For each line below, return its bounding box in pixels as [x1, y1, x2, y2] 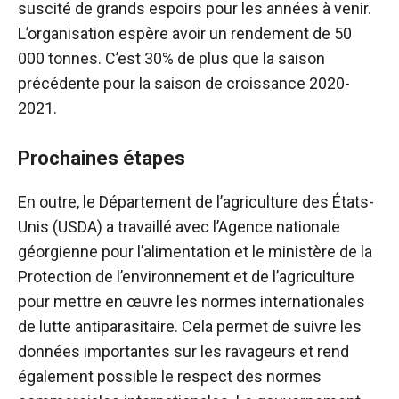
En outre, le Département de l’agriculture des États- [18, 192, 374, 211]
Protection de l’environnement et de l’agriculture [18, 267, 354, 286]
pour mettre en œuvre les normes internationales [18, 292, 365, 311]
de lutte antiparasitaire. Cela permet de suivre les [18, 317, 362, 336]
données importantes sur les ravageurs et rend [18, 342, 349, 361]
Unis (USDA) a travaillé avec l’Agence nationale [18, 217, 340, 236]
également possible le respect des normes [18, 367, 322, 386]
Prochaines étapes [18, 147, 185, 169]
